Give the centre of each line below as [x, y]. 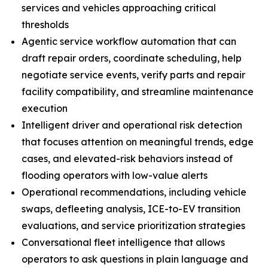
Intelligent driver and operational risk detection [132, 125]
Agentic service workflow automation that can [129, 41]
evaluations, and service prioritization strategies [133, 226]
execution [45, 108]
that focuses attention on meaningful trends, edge [138, 142]
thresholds [45, 25]
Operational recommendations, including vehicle [134, 192]
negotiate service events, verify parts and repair [133, 75]
